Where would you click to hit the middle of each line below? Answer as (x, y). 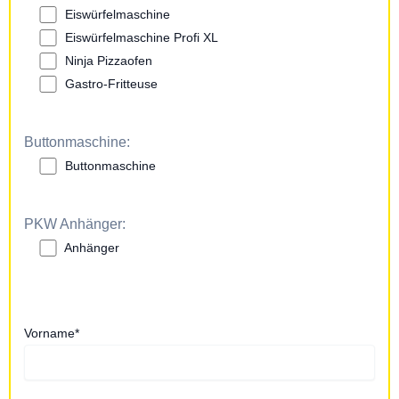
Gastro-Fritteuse (112, 84)
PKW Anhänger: (75, 224)
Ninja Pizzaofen (109, 61)
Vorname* (52, 333)
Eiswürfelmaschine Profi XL (142, 38)
